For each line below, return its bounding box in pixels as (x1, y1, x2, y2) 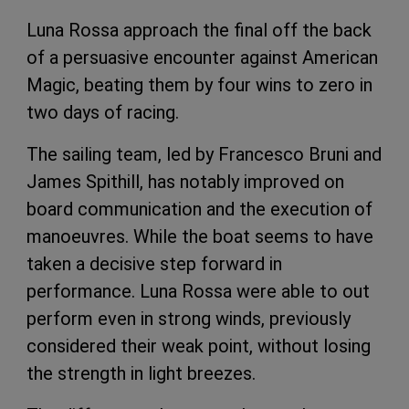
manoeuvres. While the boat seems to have (26, 225, 373, 247)
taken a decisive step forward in (26, 252, 282, 275)
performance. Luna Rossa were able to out (26, 279, 370, 302)
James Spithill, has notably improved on (26, 170, 344, 193)
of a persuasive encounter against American (26, 46, 378, 68)
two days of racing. (26, 100, 179, 123)
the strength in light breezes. (26, 362, 256, 384)
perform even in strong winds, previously (26, 307, 351, 330)
